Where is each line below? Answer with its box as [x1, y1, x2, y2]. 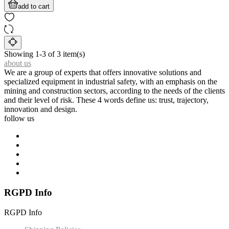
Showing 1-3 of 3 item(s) [4, 50, 85, 59]
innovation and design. [4, 105, 77, 114]
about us [4, 59, 31, 68]
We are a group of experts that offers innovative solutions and [4, 68, 201, 77]
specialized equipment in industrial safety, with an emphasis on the [4, 77, 217, 86]
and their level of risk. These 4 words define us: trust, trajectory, [4, 96, 209, 105]
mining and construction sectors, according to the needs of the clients [4, 86, 225, 96]
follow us [4, 114, 34, 123]
